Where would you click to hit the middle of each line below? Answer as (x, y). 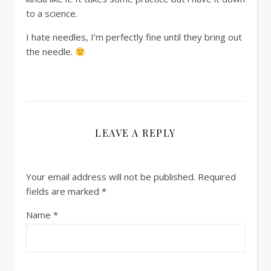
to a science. (52, 13)
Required (217, 177)
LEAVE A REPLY (135, 133)
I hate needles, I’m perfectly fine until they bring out (134, 37)
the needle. (51, 51)
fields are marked (64, 191)
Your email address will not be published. (111, 177)
